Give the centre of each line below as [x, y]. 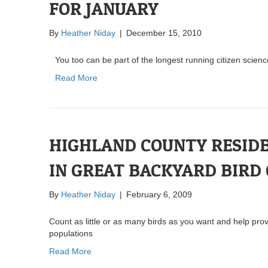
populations [71, 233]
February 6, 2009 [159, 194]
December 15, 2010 [164, 33]
